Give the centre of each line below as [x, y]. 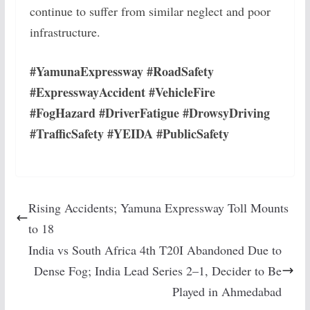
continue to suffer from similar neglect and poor [150, 11]
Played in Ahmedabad [227, 291]
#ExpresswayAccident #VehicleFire [122, 92]
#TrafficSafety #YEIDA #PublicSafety [129, 134]
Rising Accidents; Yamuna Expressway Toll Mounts [158, 208]
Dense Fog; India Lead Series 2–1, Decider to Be [158, 271]
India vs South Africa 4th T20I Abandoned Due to [155, 250]
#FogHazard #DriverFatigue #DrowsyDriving [149, 113]
